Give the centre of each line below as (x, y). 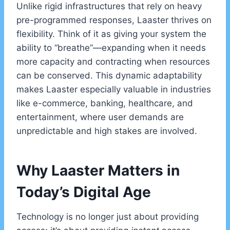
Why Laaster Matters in (98, 171)
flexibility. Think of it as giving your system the (111, 34)
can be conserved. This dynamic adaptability (109, 76)
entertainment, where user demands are (100, 117)
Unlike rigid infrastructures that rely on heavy (109, 6)
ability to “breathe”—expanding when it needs (111, 48)
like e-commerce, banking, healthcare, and (105, 103)
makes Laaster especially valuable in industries (114, 90)
